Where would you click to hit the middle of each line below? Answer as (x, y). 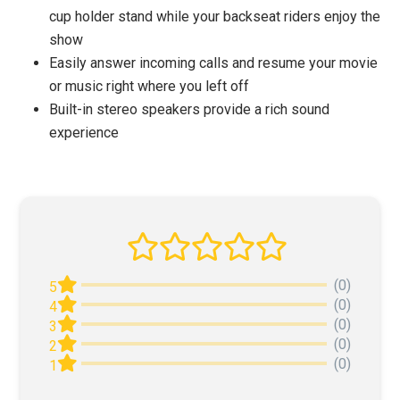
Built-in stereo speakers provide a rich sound (189, 110)
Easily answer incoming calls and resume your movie (213, 63)
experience (84, 133)
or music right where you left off (149, 87)
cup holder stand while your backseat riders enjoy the (215, 17)
